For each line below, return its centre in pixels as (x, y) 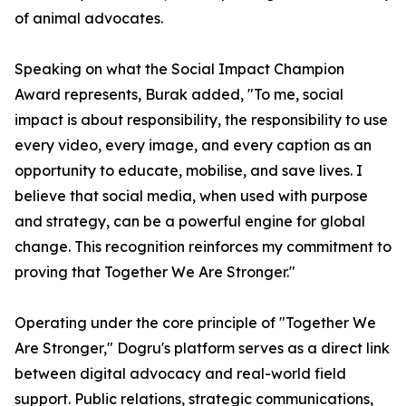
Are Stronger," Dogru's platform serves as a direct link (202, 348)
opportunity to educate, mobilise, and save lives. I (188, 170)
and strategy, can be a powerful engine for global (190, 221)
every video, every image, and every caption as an (193, 145)
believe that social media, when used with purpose (191, 196)
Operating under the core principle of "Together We (195, 323)
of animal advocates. (89, 18)
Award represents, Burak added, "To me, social (179, 94)
